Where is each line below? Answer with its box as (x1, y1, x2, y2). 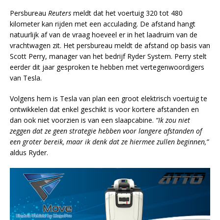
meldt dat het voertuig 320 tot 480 (71, 8, 183, 18)
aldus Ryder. (10, 147, 48, 157)
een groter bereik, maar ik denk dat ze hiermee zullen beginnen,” (10, 137, 209, 146)
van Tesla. (10, 73, 42, 82)
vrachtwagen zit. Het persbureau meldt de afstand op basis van (10, 40, 210, 50)
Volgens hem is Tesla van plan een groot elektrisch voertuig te (10, 93, 207, 103)
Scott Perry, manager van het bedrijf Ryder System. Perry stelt (10, 51, 207, 61)
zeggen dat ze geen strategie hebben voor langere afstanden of (10, 126, 202, 136)
